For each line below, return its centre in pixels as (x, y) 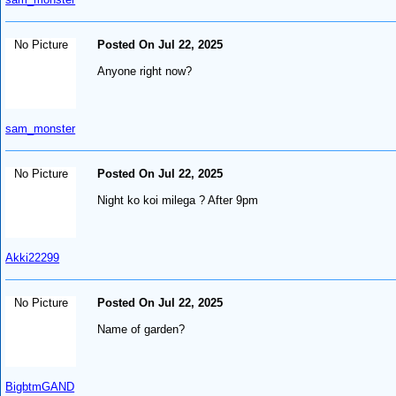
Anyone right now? (145, 71)
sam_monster (41, 128)
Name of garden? (141, 329)
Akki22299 (33, 257)
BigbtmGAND (40, 386)
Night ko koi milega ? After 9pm (178, 200)
